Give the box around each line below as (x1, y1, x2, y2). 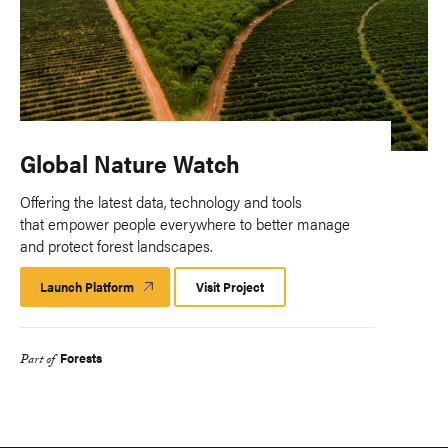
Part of (20, 350, 55, 373)
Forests (60, 348, 102, 368)
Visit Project (196, 277, 264, 297)
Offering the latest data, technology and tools (20, 190, 302, 214)
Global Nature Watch (20, 146, 240, 181)
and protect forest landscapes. (20, 234, 220, 258)
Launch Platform (40, 277, 134, 297)
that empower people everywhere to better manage (20, 212, 350, 236)
